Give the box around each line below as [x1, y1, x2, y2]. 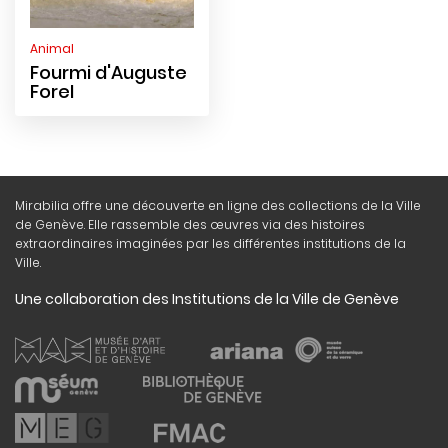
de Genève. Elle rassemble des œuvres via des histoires [15, 216, 365, 233]
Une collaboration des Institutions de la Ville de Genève [15, 289, 399, 309]
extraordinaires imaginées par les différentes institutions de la [15, 235, 406, 252]
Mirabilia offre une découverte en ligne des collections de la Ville [15, 197, 421, 214]
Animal [30, 40, 74, 57]
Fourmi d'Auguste [30, 60, 187, 85]
